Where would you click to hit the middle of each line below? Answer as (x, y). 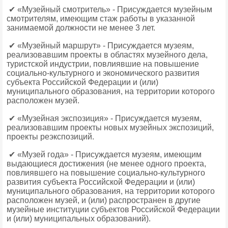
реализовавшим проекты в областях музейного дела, (107, 55)
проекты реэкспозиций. (51, 137)
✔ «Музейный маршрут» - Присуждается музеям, (100, 46)
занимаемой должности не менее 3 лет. (82, 28)
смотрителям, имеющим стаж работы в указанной (101, 19)
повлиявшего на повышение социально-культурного (106, 173)
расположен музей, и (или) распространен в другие (104, 200)
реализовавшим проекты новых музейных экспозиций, (110, 127)
